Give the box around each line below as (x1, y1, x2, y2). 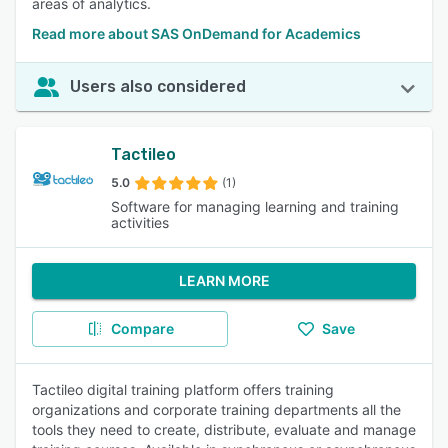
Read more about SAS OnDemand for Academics (32, 25, 361, 42)
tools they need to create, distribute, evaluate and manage (32, 421, 416, 438)
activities (110, 214, 169, 231)
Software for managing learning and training (110, 198, 399, 215)
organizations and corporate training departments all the (32, 401, 401, 418)
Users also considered (70, 77, 246, 96)
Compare (110, 320, 174, 337)
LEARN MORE (178, 272, 270, 289)
